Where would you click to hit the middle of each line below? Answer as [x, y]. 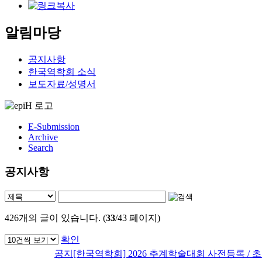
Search [41, 148]
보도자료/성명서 [62, 84]
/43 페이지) [138, 218]
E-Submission [54, 127]
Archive [43, 137]
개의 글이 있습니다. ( [62, 218]
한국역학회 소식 [62, 72]
